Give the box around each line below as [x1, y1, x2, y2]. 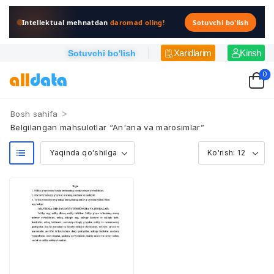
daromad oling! [110, 17, 165, 27]
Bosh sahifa [10, 109, 58, 119]
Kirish [240, 48, 261, 58]
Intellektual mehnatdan [22, 17, 111, 27]
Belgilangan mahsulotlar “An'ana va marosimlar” [10, 122, 204, 132]
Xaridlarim [173, 48, 212, 58]
